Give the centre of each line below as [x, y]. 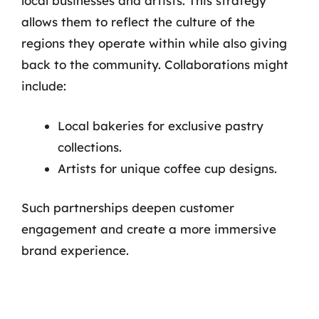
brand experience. [75, 250]
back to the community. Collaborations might [155, 64]
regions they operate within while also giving [154, 43]
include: [44, 86]
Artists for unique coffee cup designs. [167, 168]
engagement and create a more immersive [149, 229]
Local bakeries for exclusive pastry [161, 125]
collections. [90, 147]
